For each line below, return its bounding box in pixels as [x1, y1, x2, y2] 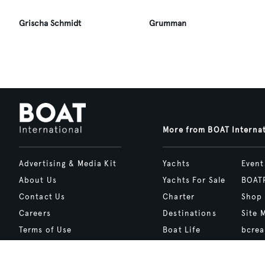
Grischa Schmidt [19, 18, 81, 28]
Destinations [163, 209, 216, 218]
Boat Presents [163, 242, 221, 251]
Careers [19, 209, 51, 218]
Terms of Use [19, 225, 72, 235]
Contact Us [19, 192, 66, 202]
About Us [19, 176, 57, 185]
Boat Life [163, 225, 201, 235]
